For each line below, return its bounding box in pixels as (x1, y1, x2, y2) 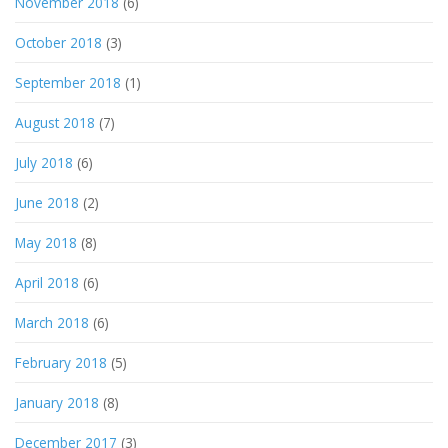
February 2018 (15, 352, 107, 372)
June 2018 (15, 192, 79, 212)
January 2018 (15, 392, 99, 412)
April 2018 (15, 272, 79, 292)
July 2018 (15, 152, 73, 172)
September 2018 (15, 72, 121, 92)
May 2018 (15, 232, 77, 252)
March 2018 (15, 312, 89, 332)
